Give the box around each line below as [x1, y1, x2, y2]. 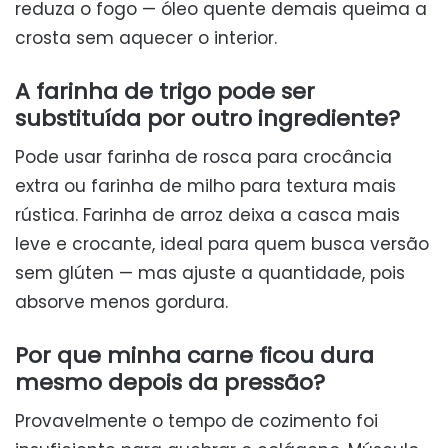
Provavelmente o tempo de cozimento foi [15, 409, 378, 434]
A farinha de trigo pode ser [15, 76, 315, 108]
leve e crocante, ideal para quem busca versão [15, 232, 429, 257]
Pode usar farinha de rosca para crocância [15, 145, 392, 170]
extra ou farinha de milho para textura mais [15, 174, 396, 199]
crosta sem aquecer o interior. [15, 26, 277, 51]
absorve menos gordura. [15, 290, 228, 315]
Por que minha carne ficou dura [15, 340, 374, 372]
